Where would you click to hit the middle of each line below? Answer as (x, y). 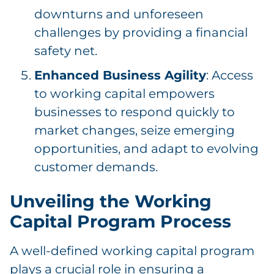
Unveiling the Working (111, 202)
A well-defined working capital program (132, 251)
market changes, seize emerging (135, 130)
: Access (230, 75)
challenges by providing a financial (141, 33)
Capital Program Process (120, 222)
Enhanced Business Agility (120, 75)
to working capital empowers (124, 93)
